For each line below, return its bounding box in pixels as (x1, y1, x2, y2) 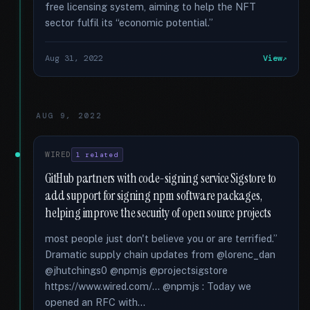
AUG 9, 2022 (36, 111, 102, 120)
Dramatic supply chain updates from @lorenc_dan (45, 248, 275, 260)
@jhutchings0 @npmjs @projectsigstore (45, 264, 228, 276)
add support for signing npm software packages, (45, 188, 262, 204)
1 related (75, 150, 118, 159)
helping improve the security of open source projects (45, 205, 271, 221)
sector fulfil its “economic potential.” (45, 17, 213, 28)
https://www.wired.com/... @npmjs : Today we (45, 280, 251, 292)
